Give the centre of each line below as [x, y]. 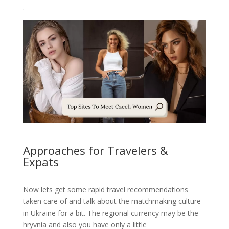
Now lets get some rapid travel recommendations [105, 189]
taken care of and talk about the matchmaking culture [112, 201]
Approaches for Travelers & [95, 150]
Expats [41, 161]
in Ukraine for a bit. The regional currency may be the [110, 213]
